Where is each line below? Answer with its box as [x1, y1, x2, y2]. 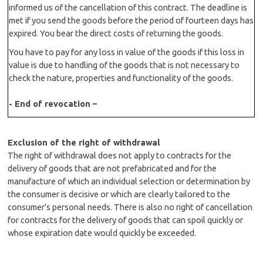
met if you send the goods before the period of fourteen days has [9, 15, 254, 25]
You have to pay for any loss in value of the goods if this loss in [9, 47, 245, 57]
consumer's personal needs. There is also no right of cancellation [8, 202, 253, 212]
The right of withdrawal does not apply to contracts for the [8, 150, 232, 160]
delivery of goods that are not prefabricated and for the [8, 163, 217, 173]
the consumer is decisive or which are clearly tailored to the [8, 189, 231, 199]
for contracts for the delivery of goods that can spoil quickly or [8, 215, 244, 225]
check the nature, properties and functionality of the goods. [9, 73, 234, 83]
